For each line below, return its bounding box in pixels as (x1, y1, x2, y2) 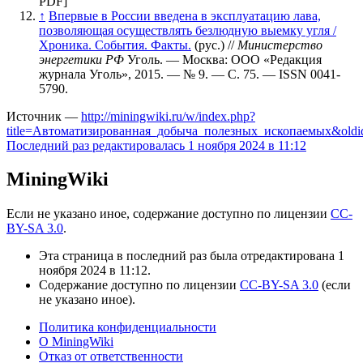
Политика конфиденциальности (39, 320, 216, 335)
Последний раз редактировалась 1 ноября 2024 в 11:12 (6, 138, 306, 152)
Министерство (237, 37, 322, 52)
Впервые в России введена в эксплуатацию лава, (49, 8, 321, 23)
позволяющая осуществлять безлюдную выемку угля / (39, 23, 336, 37)
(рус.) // (191, 37, 237, 52)
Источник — (6, 109, 81, 123)
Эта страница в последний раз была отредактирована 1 (39, 249, 344, 263)
